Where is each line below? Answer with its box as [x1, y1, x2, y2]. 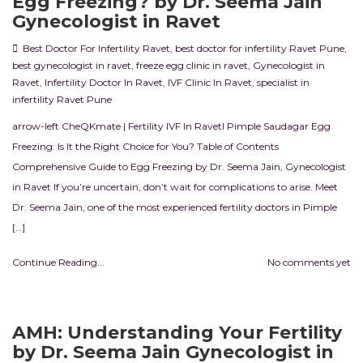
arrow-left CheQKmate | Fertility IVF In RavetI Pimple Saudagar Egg [12, 120, 331, 133]
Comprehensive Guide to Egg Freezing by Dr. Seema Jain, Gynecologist [12, 160, 346, 173]
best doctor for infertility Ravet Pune [175, 42, 344, 55]
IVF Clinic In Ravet [168, 76, 252, 89]
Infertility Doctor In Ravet [45, 76, 163, 89]
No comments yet [267, 256, 351, 269]
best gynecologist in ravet [12, 59, 131, 72]
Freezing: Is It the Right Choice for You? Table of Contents [12, 140, 279, 153]
